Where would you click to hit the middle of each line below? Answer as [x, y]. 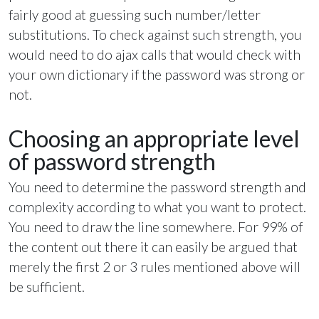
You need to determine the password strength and [157, 187]
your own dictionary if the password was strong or [157, 74]
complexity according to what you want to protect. [157, 207]
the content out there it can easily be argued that [153, 247]
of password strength [112, 161]
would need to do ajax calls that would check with [155, 54]
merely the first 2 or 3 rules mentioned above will [155, 267]
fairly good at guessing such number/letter [135, 14]
